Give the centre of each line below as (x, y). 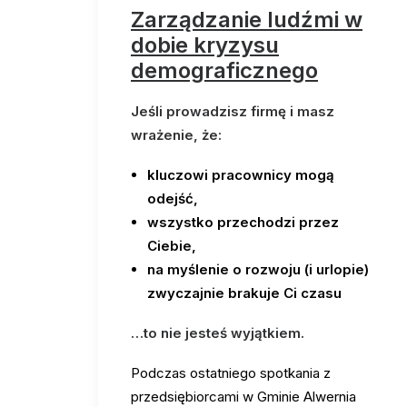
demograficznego (224, 70)
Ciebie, (172, 246)
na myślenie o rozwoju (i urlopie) (258, 269)
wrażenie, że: (176, 135)
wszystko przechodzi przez (243, 222)
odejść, (173, 199)
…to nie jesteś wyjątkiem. (218, 333)
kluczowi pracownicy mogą (241, 175)
